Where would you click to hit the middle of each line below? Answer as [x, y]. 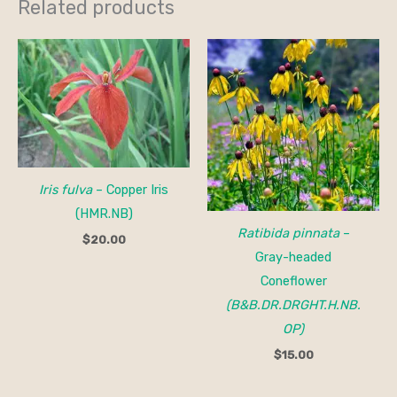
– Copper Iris [130, 189]
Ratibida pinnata [288, 233]
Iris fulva [66, 189]
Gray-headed [293, 257]
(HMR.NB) [104, 213]
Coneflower [293, 280]
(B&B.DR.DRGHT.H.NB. [293, 304]
